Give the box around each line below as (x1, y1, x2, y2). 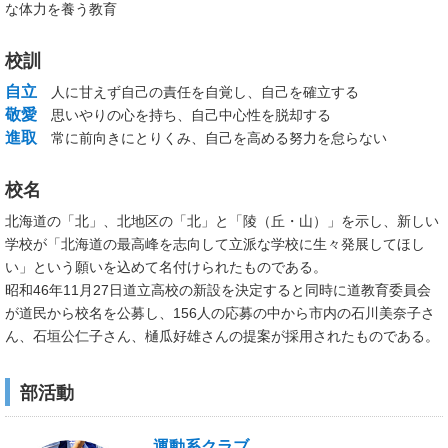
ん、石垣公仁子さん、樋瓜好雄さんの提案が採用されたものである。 (5, 328, 439, 344)
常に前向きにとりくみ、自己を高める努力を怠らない (37, 130, 387, 146)
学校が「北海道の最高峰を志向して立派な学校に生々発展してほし (5, 236, 425, 252)
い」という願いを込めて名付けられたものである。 (5, 259, 327, 275)
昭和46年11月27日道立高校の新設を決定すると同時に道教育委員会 (5, 282, 431, 298)
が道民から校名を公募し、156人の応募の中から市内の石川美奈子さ (5, 305, 435, 321)
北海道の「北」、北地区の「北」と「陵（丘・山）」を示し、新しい (5, 213, 439, 229)
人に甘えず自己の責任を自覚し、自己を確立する (37, 84, 359, 100)
